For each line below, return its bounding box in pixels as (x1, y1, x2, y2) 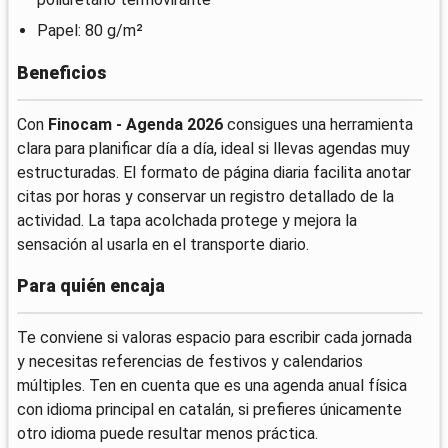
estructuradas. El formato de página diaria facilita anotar (17, 162, 411, 182)
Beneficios (17, 62, 106, 83)
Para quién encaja (17, 276, 165, 297)
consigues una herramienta (223, 114, 413, 134)
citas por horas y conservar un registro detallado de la (17, 186, 394, 206)
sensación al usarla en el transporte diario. (17, 234, 309, 254)
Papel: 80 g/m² (37, 20, 143, 40)
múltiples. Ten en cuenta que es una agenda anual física (17, 376, 407, 396)
